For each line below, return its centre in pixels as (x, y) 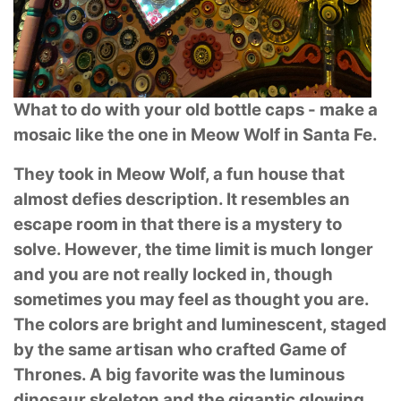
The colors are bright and (117, 324)
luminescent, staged (304, 324)
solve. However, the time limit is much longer (193, 249)
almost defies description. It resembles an (182, 199)
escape (45, 224)
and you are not (78, 274)
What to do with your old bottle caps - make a (196, 109)
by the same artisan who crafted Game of (180, 349)
